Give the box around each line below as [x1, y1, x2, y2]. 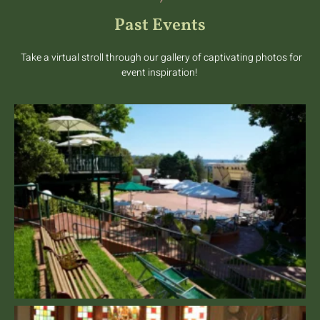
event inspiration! [121, 64, 199, 80]
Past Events [114, 13, 206, 38]
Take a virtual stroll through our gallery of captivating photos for [18, 49, 302, 65]
